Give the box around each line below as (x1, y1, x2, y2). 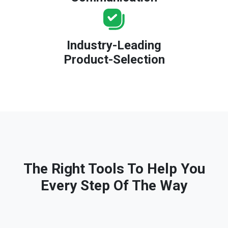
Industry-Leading (67, 38, 161, 52)
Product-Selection (63, 52, 165, 67)
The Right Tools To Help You (23, 160, 205, 177)
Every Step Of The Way (41, 177, 187, 194)
